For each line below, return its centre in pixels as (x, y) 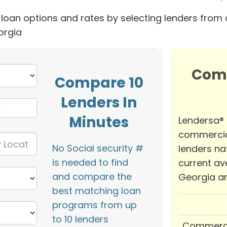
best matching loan (96, 191)
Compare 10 (99, 83)
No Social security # (98, 148)
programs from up (94, 205)
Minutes (99, 123)
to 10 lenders (80, 219)
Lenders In (99, 103)
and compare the (92, 177)
